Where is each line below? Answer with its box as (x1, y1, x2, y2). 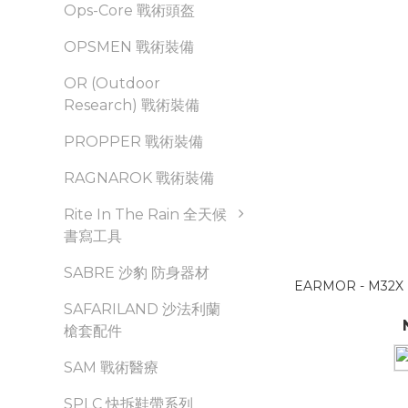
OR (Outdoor (64, 75, 160, 92)
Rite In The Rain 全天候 (64, 206, 227, 223)
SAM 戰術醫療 (64, 359, 158, 376)
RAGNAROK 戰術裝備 (64, 169, 214, 187)
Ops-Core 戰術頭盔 (64, 2, 195, 19)
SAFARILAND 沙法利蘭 (64, 301, 220, 318)
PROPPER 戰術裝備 (64, 133, 203, 150)
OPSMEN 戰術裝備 (64, 38, 194, 56)
